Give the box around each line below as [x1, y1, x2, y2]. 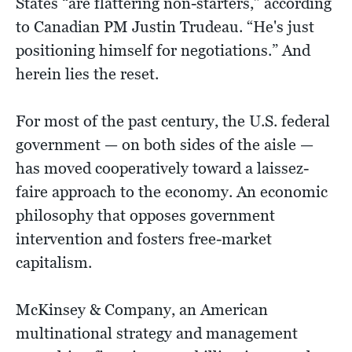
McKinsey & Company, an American [16, 299, 268, 319]
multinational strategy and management [16, 323, 298, 343]
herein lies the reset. [16, 64, 159, 83]
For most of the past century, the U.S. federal [16, 111, 330, 130]
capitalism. [16, 252, 92, 272]
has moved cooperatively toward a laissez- [16, 158, 309, 178]
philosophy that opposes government [16, 205, 275, 225]
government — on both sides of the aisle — [16, 134, 313, 154]
